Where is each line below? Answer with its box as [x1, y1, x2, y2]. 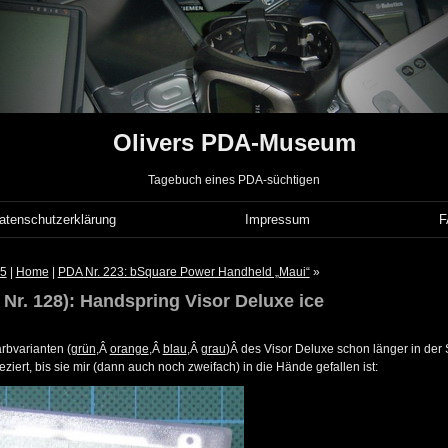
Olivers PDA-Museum [112, 129, 356, 157]
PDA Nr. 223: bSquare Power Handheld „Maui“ [57, 265, 310, 280]
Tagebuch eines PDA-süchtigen [148, 173, 320, 188]
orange [109, 342, 149, 357]
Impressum [245, 212, 311, 228]
